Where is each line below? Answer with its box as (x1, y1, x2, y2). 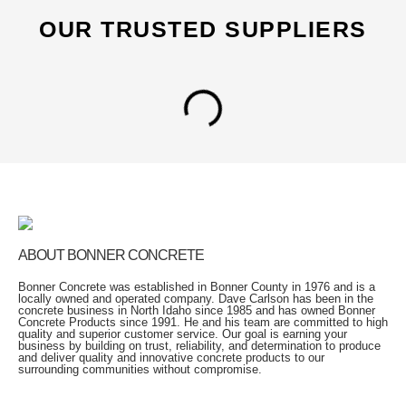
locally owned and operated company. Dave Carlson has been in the (18, 292, 373, 306)
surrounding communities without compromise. (18, 362, 262, 377)
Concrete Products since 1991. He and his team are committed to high (18, 315, 388, 330)
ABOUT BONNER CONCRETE (18, 247, 204, 264)
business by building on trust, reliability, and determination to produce (18, 339, 381, 353)
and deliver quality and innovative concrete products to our (18, 351, 324, 365)
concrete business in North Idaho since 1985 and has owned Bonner (18, 304, 375, 318)
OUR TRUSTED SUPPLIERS (39, 15, 367, 42)
